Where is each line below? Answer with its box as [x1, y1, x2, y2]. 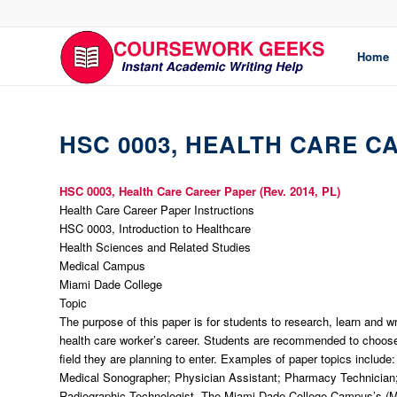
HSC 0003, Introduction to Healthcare [59, 220, 251, 237]
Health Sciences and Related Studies [59, 238, 251, 255]
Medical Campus [59, 257, 145, 274]
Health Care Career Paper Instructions [59, 201, 254, 218]
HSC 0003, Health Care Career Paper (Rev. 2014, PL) [59, 183, 340, 199]
